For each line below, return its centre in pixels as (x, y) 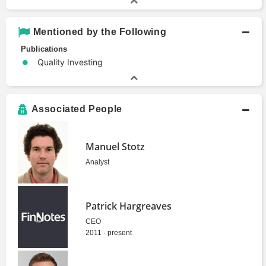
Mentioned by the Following (100, 31)
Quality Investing (70, 62)
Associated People (77, 109)
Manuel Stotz (115, 146)
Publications (44, 49)
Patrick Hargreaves (129, 206)
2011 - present (109, 232)
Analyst (98, 162)
